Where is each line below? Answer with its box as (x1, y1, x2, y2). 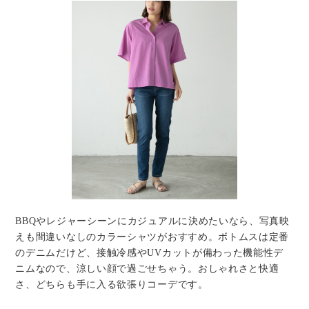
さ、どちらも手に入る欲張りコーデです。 (15, 279, 208, 290)
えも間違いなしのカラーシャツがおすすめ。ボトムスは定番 (15, 232, 290, 243)
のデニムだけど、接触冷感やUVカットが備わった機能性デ (15, 248, 284, 259)
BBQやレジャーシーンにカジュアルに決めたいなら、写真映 (15, 216, 290, 227)
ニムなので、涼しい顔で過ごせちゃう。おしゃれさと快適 (15, 263, 279, 275)
